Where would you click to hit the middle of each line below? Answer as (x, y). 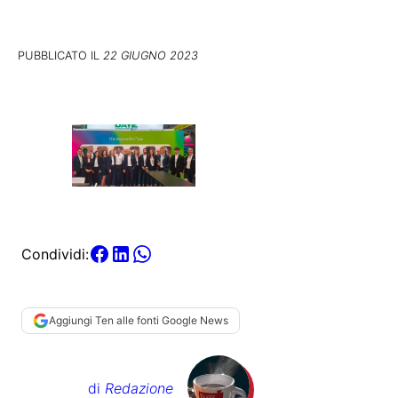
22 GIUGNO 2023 (151, 55)
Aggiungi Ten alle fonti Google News (139, 321)
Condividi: (55, 254)
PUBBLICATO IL (60, 55)
